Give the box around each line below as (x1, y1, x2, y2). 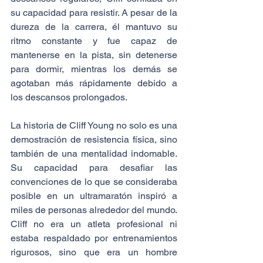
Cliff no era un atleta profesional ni (11, 218, 177, 230)
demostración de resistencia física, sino (11, 134, 177, 146)
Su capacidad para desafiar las (11, 162, 177, 174)
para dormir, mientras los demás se (11, 63, 177, 75)
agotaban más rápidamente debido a (11, 77, 177, 89)
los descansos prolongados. (11, 92, 127, 103)
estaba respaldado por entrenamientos (11, 232, 177, 244)
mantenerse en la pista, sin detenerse (11, 49, 177, 61)
